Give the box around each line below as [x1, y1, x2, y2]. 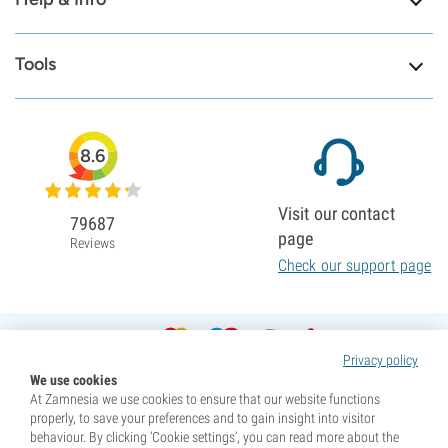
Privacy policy [343, 352, 418, 368]
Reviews [70, 235, 115, 252]
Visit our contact [278, 203, 395, 225]
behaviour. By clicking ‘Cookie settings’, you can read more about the [30, 429, 399, 445]
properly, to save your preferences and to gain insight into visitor [30, 410, 375, 426]
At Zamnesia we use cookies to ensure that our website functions [30, 391, 380, 407]
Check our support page [278, 256, 432, 276]
